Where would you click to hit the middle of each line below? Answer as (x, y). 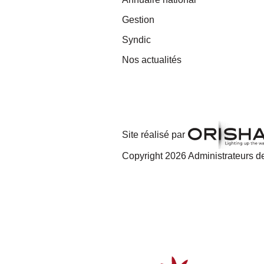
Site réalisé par (154, 135)
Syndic (136, 39)
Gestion (138, 19)
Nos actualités (152, 60)
